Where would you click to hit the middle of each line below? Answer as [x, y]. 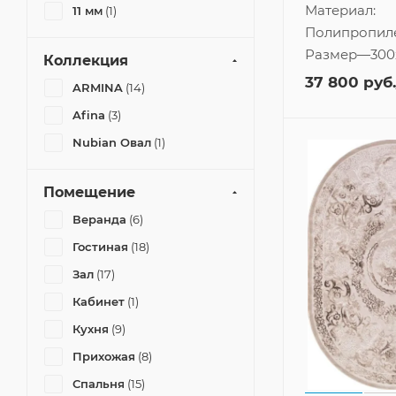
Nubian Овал [112, 142]
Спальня [99, 384]
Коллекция [86, 61]
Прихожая [104, 356]
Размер [331, 54]
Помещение [89, 192]
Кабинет [99, 301]
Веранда [99, 219]
